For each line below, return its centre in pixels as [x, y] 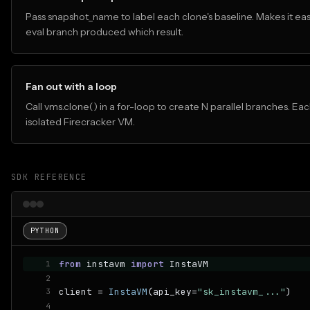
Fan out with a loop [71, 86]
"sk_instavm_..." [241, 292]
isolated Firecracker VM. [80, 122]
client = [84, 292]
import [147, 264]
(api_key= [172, 292]
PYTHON [45, 231]
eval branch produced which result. [104, 32]
